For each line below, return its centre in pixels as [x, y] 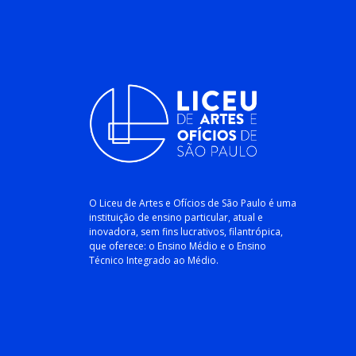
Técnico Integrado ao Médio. [154, 261]
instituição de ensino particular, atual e [176, 218]
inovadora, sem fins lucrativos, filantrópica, [186, 232]
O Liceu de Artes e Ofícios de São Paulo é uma [193, 203]
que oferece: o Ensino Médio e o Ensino [178, 246]
